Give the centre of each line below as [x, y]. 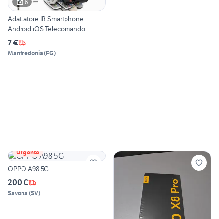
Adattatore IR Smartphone [46, 19]
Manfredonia [25, 53]
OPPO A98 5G [28, 169]
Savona [18, 193]
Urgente [28, 153]
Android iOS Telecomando [46, 29]
